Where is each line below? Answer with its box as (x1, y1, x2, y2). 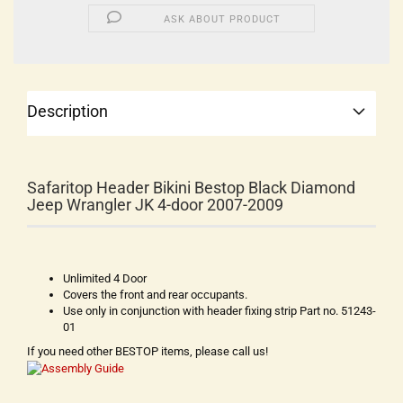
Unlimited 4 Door (63, 272, 147, 285)
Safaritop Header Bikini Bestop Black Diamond (27, 178, 355, 197)
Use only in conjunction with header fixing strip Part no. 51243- (63, 304, 376, 318)
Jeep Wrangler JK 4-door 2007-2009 (27, 195, 283, 214)
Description (27, 102, 108, 121)
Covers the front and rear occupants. (63, 288, 247, 301)
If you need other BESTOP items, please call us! (27, 345, 268, 358)
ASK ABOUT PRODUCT (164, 13, 282, 25)
